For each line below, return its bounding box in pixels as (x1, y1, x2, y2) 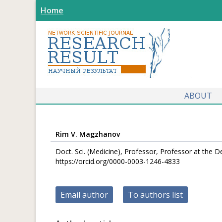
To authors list (128, 189, 183, 200)
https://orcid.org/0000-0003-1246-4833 (55, 157, 180, 166)
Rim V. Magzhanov (55, 129, 120, 139)
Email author (60, 189, 108, 200)
